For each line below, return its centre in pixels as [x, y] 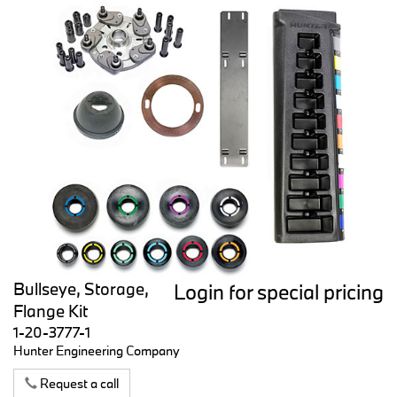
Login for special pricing [279, 291]
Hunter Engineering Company [97, 350]
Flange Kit [51, 311]
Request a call [78, 383]
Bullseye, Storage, [81, 288]
